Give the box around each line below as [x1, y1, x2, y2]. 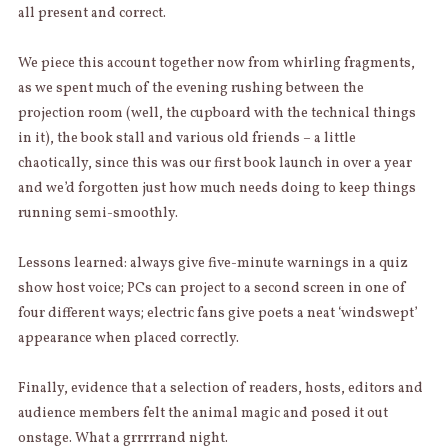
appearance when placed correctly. [17, 329, 239, 349]
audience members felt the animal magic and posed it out [17, 404, 388, 424]
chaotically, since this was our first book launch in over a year [17, 154, 412, 174]
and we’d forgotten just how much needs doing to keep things [17, 179, 416, 199]
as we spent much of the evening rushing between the [17, 79, 364, 99]
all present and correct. [17, 4, 166, 24]
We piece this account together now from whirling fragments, [17, 54, 415, 74]
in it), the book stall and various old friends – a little [17, 129, 356, 149]
